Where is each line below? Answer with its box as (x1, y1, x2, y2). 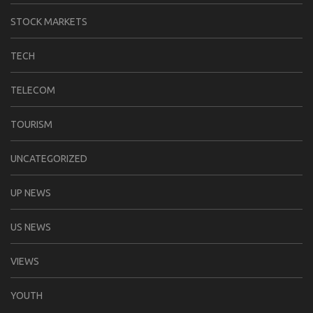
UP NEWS (10, 187, 51, 198)
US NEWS (10, 221, 51, 233)
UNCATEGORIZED (10, 152, 87, 164)
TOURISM (10, 118, 52, 130)
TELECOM (10, 84, 55, 96)
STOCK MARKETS (10, 15, 87, 27)
